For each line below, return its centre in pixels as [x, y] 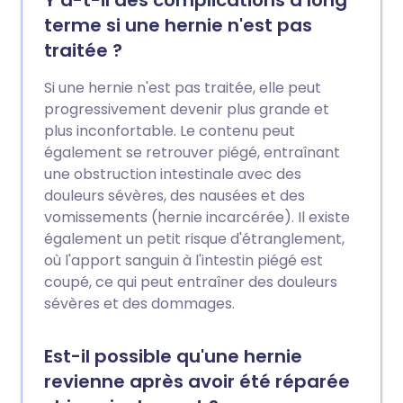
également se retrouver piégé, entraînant [192, 152]
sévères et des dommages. [139, 303]
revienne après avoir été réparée [197, 381]
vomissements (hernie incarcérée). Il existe [197, 217]
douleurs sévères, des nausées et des [175, 195]
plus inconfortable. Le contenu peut [170, 130]
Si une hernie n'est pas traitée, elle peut [183, 87]
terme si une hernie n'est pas [178, 25]
